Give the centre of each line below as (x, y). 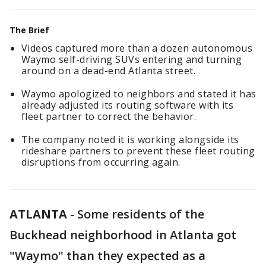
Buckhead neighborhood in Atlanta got (123, 235)
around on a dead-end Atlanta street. (109, 71)
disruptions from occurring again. (101, 162)
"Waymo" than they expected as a (107, 256)
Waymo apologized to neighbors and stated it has (139, 94)
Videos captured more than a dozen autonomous (137, 48)
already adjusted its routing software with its (128, 105)
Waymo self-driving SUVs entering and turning (132, 59)
